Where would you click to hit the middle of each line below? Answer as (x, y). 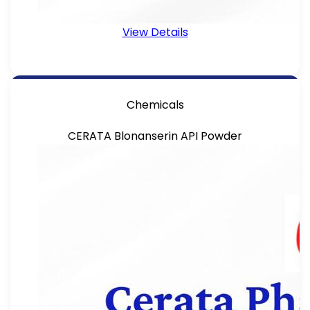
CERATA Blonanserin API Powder (155, 136)
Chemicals (155, 104)
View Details (155, 32)
